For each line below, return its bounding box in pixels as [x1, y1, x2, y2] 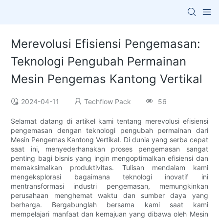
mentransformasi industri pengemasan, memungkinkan [11, 182, 208, 191]
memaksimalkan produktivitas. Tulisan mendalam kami [11, 163, 208, 172]
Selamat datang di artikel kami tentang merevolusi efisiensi [11, 117, 208, 126]
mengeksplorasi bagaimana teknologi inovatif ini [11, 173, 208, 181]
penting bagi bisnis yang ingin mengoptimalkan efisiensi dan [11, 154, 208, 163]
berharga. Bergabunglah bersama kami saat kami [11, 200, 208, 209]
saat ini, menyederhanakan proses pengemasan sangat [11, 145, 208, 153]
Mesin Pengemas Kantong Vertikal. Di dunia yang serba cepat [11, 135, 208, 144]
